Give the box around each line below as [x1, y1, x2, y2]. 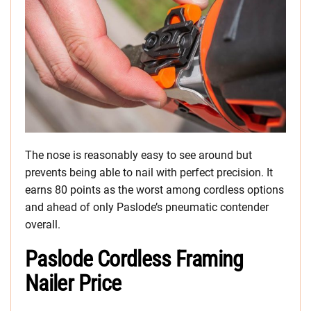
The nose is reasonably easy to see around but [25, 148, 252, 162]
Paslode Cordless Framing [25, 245, 244, 272]
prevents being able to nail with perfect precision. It [25, 165, 273, 179]
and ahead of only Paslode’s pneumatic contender [25, 200, 269, 214]
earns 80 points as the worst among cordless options [25, 183, 284, 196]
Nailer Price [25, 269, 121, 296]
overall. [25, 217, 60, 231]
